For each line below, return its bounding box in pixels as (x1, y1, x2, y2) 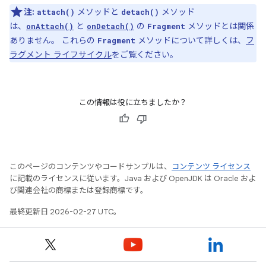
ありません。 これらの (9, 35, 97, 46)
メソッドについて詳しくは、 (135, 35, 246, 46)
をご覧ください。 (112, 49, 178, 60)
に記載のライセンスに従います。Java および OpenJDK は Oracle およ (9, 173, 256, 183)
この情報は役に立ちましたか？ (79, 97, 187, 107)
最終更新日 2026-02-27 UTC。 (9, 207, 121, 217)
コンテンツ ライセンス (172, 161, 251, 172)
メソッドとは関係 (185, 21, 254, 31)
